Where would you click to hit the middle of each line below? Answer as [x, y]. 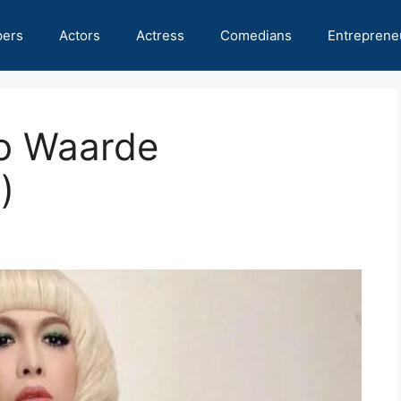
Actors [80, 35]
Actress [160, 35]
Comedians [256, 35]
